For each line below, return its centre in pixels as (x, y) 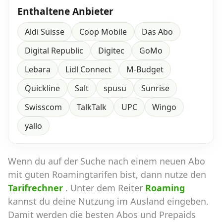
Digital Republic (54, 51)
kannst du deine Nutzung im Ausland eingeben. (108, 201)
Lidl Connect (88, 70)
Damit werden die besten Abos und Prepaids (102, 215)
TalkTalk (92, 107)
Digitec (111, 51)
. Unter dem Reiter (105, 188)
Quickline (42, 88)
